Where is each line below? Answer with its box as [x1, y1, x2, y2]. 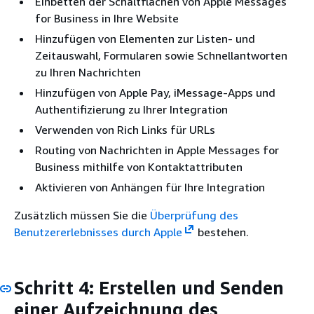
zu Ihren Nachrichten [35, 65, 141, 80]
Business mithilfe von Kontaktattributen [35, 160, 243, 175]
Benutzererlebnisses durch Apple [14, 225, 182, 240]
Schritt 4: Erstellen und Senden [14, 277, 284, 299]
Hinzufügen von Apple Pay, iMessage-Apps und [35, 86, 275, 100]
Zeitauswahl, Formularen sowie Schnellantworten [35, 48, 287, 63]
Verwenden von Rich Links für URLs [35, 123, 215, 137]
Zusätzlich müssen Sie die [14, 208, 150, 223]
